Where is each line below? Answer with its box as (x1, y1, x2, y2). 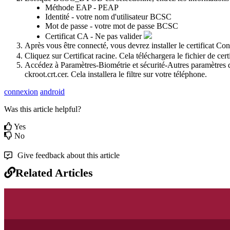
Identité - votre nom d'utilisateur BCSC (45, 12, 171, 21)
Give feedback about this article (17, 150, 120, 160)
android (40, 87, 65, 96)
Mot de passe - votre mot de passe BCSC (45, 21, 178, 30)
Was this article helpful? (4, 104, 81, 113)
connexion (4, 87, 38, 96)
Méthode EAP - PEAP (45, 3, 119, 12)
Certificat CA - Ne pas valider (45, 31, 144, 41)
